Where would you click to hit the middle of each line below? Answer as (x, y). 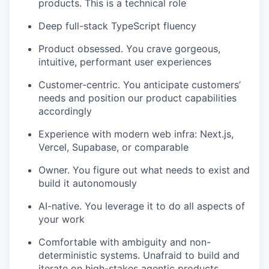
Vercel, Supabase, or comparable (113, 147)
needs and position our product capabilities (138, 98)
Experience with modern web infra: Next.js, (136, 134)
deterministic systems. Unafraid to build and (139, 255)
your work (62, 219)
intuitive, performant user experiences (125, 62)
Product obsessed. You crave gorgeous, (129, 49)
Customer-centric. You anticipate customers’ (140, 85)
